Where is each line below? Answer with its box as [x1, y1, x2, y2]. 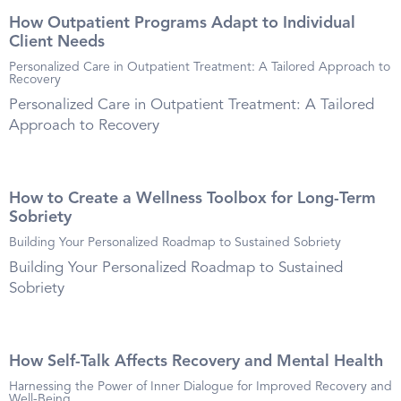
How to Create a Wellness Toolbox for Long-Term [9, 190, 376, 207]
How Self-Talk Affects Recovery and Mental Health [9, 353, 383, 370]
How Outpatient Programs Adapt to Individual [9, 14, 355, 31]
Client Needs [9, 33, 105, 50]
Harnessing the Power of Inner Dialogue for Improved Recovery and [9, 380, 392, 393]
